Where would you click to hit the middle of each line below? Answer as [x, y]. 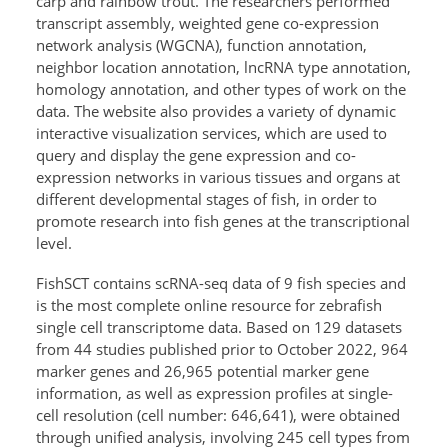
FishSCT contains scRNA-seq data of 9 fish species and [221, 282]
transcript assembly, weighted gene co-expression [207, 22]
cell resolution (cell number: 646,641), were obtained [218, 414]
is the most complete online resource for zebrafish [209, 304]
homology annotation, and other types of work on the [221, 88]
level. [54, 242]
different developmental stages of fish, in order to [206, 198]
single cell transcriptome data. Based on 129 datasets [219, 326]
